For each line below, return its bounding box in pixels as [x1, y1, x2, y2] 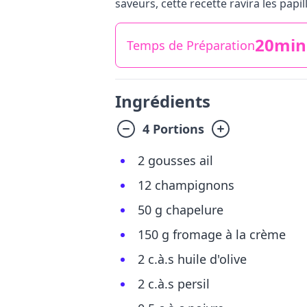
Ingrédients [115, 90, 210, 112]
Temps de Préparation [127, 37, 255, 53]
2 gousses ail [138, 152, 213, 169]
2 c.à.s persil [138, 275, 210, 292]
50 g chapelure [138, 201, 223, 218]
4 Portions [143, 121, 204, 137]
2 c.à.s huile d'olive [138, 251, 247, 267]
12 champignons [138, 177, 234, 193]
